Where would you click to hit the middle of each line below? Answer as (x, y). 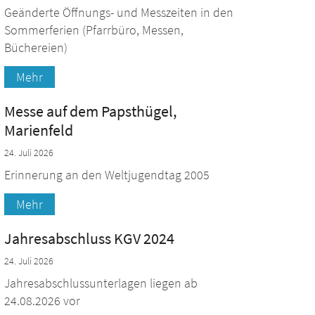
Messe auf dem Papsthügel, (90, 111)
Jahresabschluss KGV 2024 (89, 239)
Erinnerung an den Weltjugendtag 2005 (107, 175)
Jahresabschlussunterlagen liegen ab (101, 283)
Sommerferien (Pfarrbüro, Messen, (94, 30)
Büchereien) (36, 48)
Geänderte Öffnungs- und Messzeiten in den (119, 13)
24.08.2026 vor (42, 301)
